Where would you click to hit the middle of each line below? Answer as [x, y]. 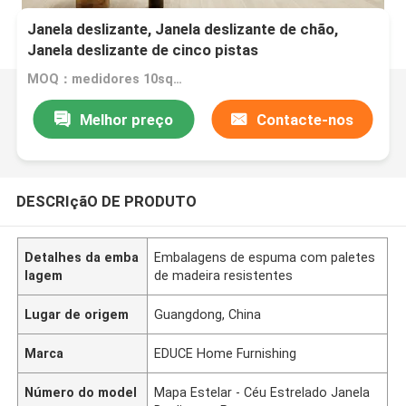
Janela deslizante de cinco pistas [143, 50]
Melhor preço [126, 119]
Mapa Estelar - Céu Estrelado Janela [262, 392]
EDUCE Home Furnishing [226, 353]
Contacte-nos [305, 119]
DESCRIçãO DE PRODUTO [106, 201]
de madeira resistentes [224, 275]
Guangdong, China [208, 314]
